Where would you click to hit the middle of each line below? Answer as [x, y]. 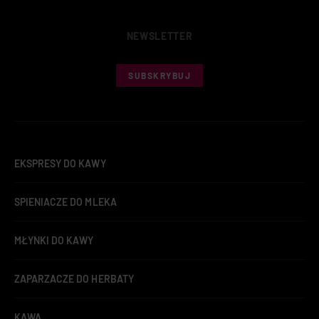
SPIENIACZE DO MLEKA [66, 202]
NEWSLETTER [159, 36]
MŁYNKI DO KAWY [54, 241]
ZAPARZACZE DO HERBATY [74, 279]
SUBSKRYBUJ [159, 76]
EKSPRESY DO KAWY [60, 164]
